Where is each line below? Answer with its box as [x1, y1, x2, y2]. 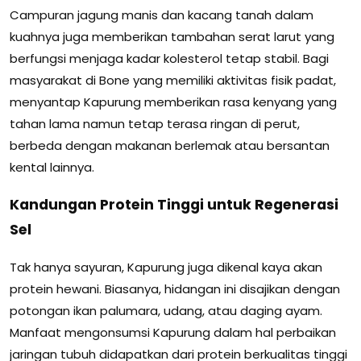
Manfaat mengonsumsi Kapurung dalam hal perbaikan [10, 324, 336, 342]
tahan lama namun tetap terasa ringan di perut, [10, 115, 300, 133]
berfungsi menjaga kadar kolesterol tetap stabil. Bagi [10, 50, 329, 68]
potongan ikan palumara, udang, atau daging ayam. [10, 302, 322, 320]
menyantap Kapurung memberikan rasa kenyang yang [10, 93, 337, 111]
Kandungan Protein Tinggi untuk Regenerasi [10, 194, 338, 214]
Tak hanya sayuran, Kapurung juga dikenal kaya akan [10, 259, 322, 276]
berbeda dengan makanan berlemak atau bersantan [10, 137, 330, 155]
